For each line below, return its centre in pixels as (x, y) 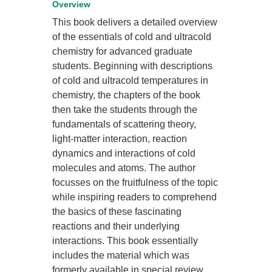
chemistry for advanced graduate (123, 52)
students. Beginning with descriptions (133, 66)
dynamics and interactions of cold (124, 154)
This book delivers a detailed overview (135, 22)
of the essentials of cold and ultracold (132, 37)
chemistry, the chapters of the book (127, 95)
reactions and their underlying (116, 226)
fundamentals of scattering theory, (124, 124)
